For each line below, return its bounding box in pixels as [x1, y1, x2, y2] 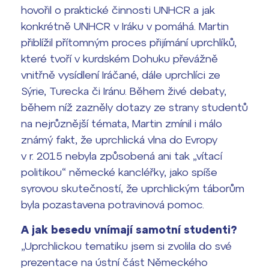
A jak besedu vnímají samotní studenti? [21, 223, 237, 236]
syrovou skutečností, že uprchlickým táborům [21, 182, 244, 195]
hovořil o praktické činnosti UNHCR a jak [21, 4, 215, 16]
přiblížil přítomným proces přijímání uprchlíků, [21, 36, 237, 49]
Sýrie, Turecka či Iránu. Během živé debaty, [21, 85, 226, 97]
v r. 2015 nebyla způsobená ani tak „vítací [21, 150, 222, 162]
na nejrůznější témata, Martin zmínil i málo [21, 117, 222, 130]
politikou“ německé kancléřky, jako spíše [21, 166, 217, 178]
